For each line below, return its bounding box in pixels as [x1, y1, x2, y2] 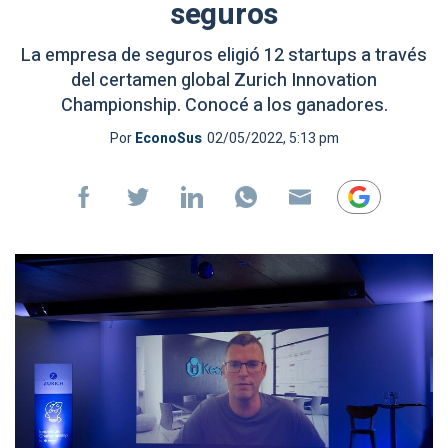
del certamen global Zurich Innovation [71, 67, 377, 94]
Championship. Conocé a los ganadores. [60, 92, 388, 119]
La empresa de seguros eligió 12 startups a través [21, 42, 427, 69]
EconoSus [134, 128, 202, 149]
